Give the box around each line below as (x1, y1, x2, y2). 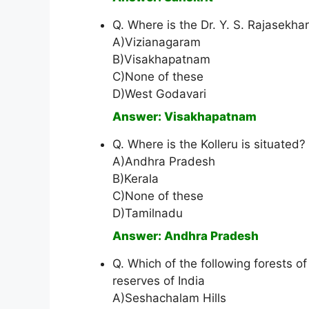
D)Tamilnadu (112, 206, 183, 221)
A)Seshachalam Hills (112, 291, 226, 306)
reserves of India (112, 274, 205, 288)
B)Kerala (112, 172, 159, 186)
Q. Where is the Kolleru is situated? (112, 137, 306, 152)
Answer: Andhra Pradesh (112, 229, 259, 243)
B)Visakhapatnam (112, 52, 210, 67)
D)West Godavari (112, 87, 206, 101)
